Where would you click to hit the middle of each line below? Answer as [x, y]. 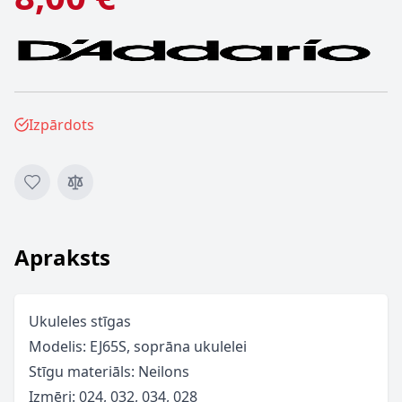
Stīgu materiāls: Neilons [109, 371]
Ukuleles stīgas [80, 321]
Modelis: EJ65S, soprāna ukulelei [138, 346]
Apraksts [62, 257]
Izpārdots [61, 125]
